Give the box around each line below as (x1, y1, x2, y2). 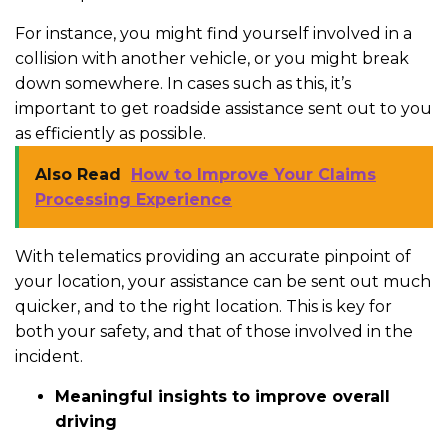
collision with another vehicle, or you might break (15, 48, 409, 68)
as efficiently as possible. (15, 123, 206, 143)
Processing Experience (35, 189, 232, 209)
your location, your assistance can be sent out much (15, 271, 431, 291)
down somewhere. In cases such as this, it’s (15, 73, 351, 93)
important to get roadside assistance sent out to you (15, 98, 432, 118)
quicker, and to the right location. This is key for (15, 296, 392, 316)
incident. (15, 346, 83, 366)
